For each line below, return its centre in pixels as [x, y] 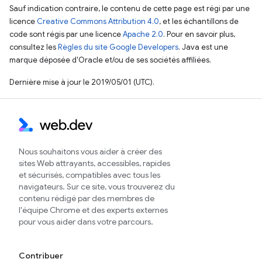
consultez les [34, 47]
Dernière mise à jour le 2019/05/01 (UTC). [82, 82]
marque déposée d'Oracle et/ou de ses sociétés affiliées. [110, 60]
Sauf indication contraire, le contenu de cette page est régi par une [130, 8]
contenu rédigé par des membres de [87, 198]
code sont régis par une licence [66, 34]
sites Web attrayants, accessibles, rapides [94, 163]
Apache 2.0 [143, 34]
